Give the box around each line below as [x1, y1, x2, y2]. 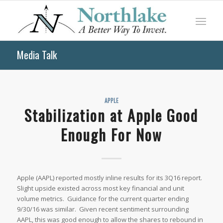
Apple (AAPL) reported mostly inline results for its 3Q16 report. [16, 173, 204, 183]
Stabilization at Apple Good [24, 104, 199, 126]
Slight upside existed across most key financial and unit [16, 184, 184, 193]
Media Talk [16, 47, 57, 62]
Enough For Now [60, 123, 162, 146]
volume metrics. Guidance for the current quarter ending [16, 194, 189, 204]
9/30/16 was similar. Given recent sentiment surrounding [16, 205, 189, 214]
